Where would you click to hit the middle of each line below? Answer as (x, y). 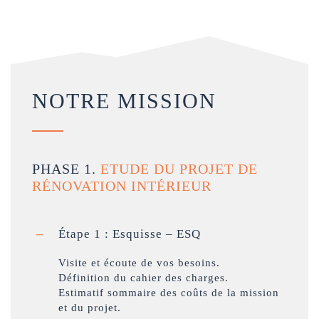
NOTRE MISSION (124, 101)
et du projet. (90, 308)
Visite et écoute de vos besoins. (139, 263)
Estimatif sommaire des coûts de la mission (169, 293)
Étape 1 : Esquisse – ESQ (131, 234)
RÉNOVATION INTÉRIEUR (122, 186)
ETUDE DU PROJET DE (179, 169)
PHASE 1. (66, 169)
